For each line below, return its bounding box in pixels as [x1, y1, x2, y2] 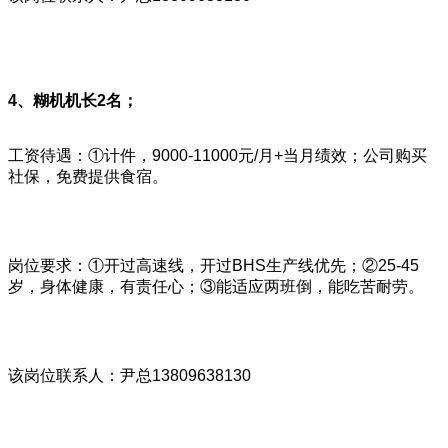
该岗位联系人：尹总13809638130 [8, 366, 251, 384]
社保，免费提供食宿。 [8, 167, 168, 185]
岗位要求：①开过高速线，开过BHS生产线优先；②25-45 [8, 256, 419, 274]
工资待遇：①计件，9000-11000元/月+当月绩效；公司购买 [8, 146, 427, 164]
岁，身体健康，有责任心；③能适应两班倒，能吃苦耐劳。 [8, 277, 424, 295]
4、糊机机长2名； [8, 91, 138, 109]
